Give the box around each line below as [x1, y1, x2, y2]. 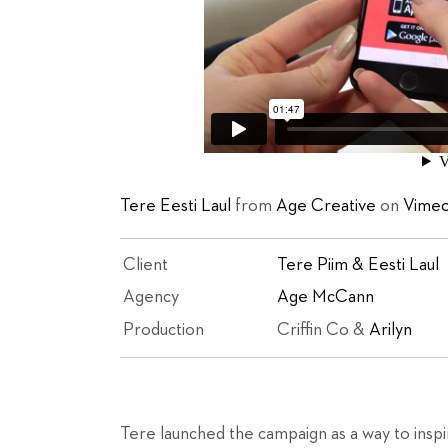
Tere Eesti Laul [120, 196, 231, 215]
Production [123, 320, 204, 339]
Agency [123, 287, 179, 306]
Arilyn [369, 320, 412, 339]
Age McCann [277, 287, 374, 306]
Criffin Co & [277, 320, 369, 339]
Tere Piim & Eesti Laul [277, 255, 439, 274]
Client [123, 255, 168, 274]
